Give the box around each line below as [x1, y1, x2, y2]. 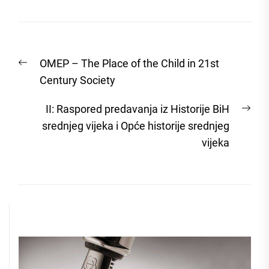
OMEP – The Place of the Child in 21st [40, 57, 219, 70]
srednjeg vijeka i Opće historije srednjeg [42, 119, 229, 133]
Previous [17, 56, 59, 70]
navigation [17, 62, 100, 81]
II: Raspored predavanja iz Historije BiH [46, 103, 229, 116]
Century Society [40, 74, 115, 87]
